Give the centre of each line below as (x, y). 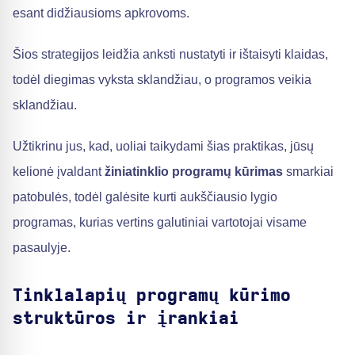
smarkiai (308, 171)
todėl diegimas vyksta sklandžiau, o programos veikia (162, 79)
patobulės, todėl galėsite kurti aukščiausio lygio (145, 197)
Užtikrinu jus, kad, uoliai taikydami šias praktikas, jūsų (163, 146)
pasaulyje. (42, 247)
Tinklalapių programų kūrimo (152, 295)
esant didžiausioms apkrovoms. (101, 13)
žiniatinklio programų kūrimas (194, 171)
